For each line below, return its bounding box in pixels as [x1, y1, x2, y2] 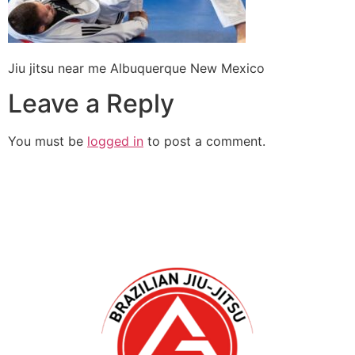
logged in [87, 133, 143, 150]
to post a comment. [143, 133, 265, 150]
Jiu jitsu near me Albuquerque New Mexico [8, 59, 265, 76]
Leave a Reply [8, 88, 174, 120]
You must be [8, 133, 87, 150]
